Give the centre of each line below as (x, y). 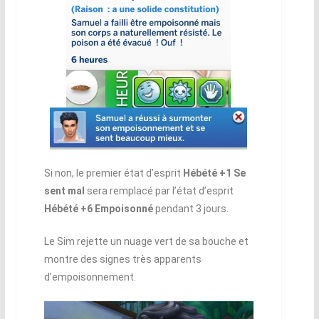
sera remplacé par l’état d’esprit (159, 191)
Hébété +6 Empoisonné (98, 209)
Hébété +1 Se (214, 173)
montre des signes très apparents (122, 260)
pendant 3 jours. (190, 209)
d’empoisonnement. (90, 277)
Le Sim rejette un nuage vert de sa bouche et (146, 242)
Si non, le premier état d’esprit (113, 173)
